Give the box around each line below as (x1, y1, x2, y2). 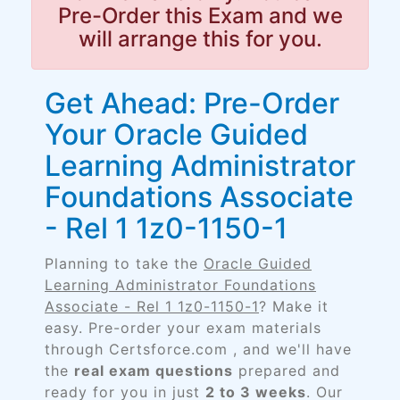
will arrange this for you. (78, 26, 322, 52)
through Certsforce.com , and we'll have (45, 340, 352, 358)
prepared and (233, 362, 340, 379)
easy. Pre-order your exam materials (45, 319, 321, 337)
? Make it (259, 297, 329, 315)
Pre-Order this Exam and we (57, 3, 343, 29)
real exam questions (74, 362, 233, 379)
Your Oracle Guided (45, 117, 308, 152)
